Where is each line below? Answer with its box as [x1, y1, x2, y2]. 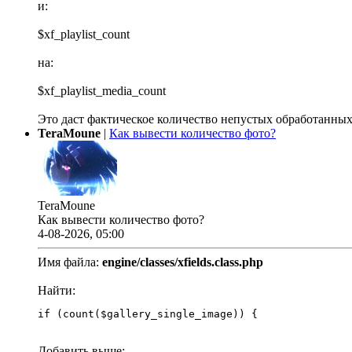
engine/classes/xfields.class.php [102, 255, 263, 269]
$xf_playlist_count [38, 27, 130, 42]
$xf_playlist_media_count [38, 84, 166, 98]
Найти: [38, 284, 75, 298]
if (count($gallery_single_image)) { [38, 308, 258, 321]
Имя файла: [38, 255, 102, 269]
